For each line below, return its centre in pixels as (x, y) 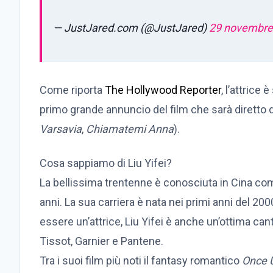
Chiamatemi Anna (130, 129)
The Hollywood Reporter (163, 90)
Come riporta (72, 90)
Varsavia (61, 129)
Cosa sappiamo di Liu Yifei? (106, 163)
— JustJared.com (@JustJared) (131, 28)
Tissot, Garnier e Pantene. (101, 241)
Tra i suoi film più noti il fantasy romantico (141, 261)
